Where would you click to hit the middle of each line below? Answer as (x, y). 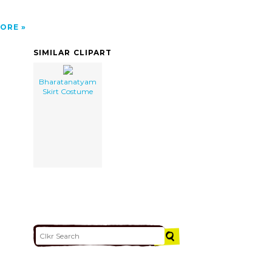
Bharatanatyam (68, 81)
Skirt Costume (68, 91)
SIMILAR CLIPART (73, 52)
